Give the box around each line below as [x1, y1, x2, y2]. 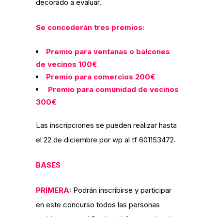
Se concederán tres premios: [36, 23, 144, 32]
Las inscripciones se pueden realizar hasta [36, 121, 177, 130]
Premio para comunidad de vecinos [46, 85, 179, 94]
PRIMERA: [36, 186, 71, 195]
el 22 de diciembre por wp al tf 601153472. [36, 135, 176, 144]
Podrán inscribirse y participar [71, 186, 171, 195]
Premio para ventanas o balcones [46, 47, 170, 56]
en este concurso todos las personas [36, 200, 160, 209]
